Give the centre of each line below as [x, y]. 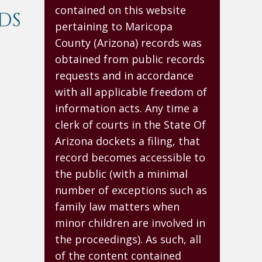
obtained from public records [130, 59]
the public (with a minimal [121, 174]
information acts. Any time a [127, 108]
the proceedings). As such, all [128, 239]
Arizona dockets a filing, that [127, 141]
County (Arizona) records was [128, 43]
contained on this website [120, 10]
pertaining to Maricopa [114, 26]
